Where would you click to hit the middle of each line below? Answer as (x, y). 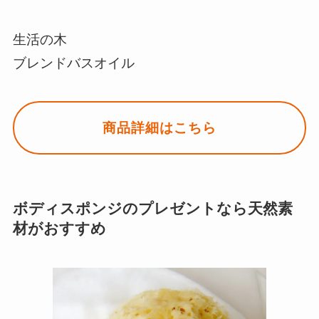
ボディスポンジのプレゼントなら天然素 (152, 208)
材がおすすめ (59, 228)
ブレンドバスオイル (73, 63)
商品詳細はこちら (159, 128)
